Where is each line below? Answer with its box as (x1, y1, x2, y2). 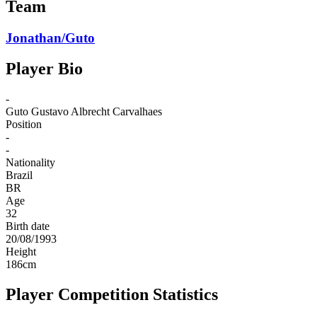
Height (6, 246, 36, 258)
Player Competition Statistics (6, 285, 218, 304)
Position (6, 118, 42, 131)
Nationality (6, 156, 55, 169)
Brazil (6, 169, 33, 182)
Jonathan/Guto (6, 30, 95, 45)
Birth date (6, 220, 50, 233)
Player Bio (6, 59, 83, 79)
